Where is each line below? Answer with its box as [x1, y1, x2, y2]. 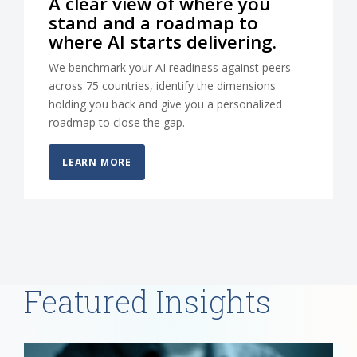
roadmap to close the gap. [49, 115, 185, 131]
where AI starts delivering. [49, 29, 277, 55]
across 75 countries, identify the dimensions [49, 78, 276, 94]
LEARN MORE [62, 155, 131, 170]
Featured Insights [24, 281, 271, 322]
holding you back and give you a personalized [49, 96, 282, 112]
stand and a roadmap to [49, 10, 258, 36]
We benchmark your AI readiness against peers [49, 60, 291, 76]
